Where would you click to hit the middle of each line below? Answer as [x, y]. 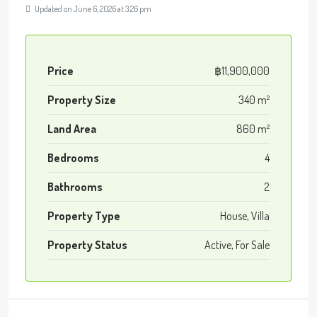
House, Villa [245, 215]
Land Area [72, 128]
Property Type [84, 215]
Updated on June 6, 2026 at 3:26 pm [92, 8]
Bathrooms [75, 186]
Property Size [82, 99]
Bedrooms [73, 157]
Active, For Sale [237, 244]
